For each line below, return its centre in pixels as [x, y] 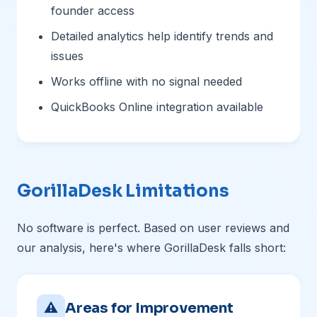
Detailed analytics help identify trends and [162, 36]
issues [67, 56]
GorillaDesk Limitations [123, 191]
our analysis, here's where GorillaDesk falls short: [151, 248]
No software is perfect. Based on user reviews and [153, 228]
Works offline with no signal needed [146, 81]
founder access [93, 11]
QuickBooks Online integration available [157, 107]
